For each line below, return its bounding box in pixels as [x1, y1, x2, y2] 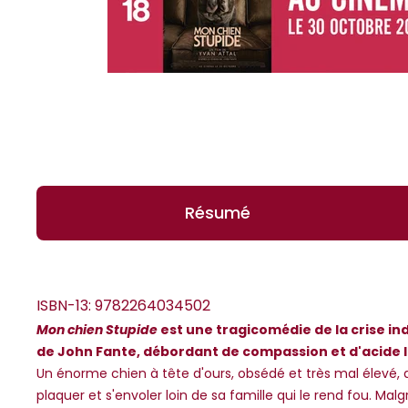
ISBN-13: [36, 295, 91, 317]
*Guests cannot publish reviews [55, 343, 227, 360]
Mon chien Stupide [36, 321, 158, 340]
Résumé [184, 201, 250, 225]
